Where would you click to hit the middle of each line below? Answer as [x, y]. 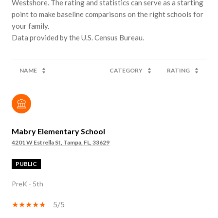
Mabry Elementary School [58, 131]
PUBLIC [26, 163]
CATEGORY [126, 70]
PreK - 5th [27, 183]
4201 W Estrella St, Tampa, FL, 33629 [61, 142]
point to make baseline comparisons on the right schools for [108, 14]
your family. [30, 26]
